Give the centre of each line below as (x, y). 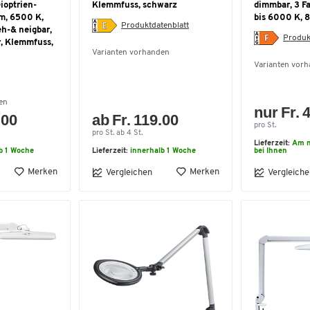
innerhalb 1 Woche (163, 151)
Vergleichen (129, 172)
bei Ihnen (271, 151)
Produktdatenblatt (155, 25)
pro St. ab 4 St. (117, 133)
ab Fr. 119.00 (136, 120)
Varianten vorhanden (131, 53)
